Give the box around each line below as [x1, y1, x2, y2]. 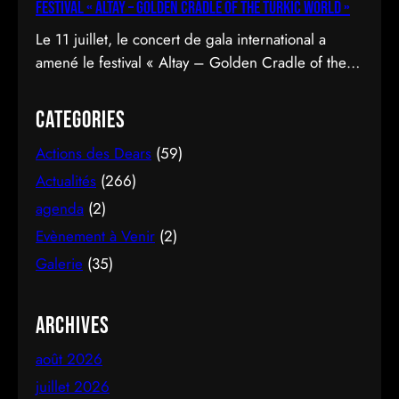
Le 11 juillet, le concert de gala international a [36, 28, 326, 50]
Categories [36, 106, 126, 134]
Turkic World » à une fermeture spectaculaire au [36, 74, 344, 96]
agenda [36, 197, 84, 219]
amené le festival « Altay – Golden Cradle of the [36, 51, 346, 73]
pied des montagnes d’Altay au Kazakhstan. [36, 97, 310, 119]
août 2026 [36, 347, 102, 370]
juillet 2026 [36, 375, 110, 397]
